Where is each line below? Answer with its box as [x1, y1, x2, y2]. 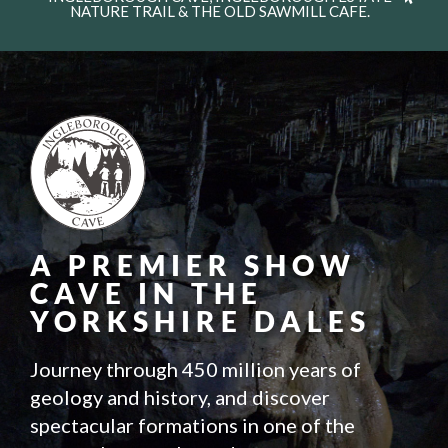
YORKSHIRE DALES [30, 304, 371, 339]
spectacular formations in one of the [30, 413, 355, 438]
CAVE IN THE [30, 276, 263, 311]
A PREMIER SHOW [30, 248, 356, 283]
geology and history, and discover [30, 385, 330, 410]
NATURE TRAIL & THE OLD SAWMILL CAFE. [69, 2, 370, 20]
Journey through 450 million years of [30, 357, 361, 382]
